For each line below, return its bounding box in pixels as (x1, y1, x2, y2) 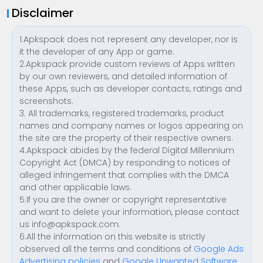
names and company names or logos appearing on (19, 120, 243, 131)
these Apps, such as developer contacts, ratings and (19, 83, 242, 95)
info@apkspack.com (32, 218, 119, 230)
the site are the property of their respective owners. (19, 132, 233, 144)
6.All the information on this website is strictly (19, 231, 205, 242)
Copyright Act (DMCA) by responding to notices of (19, 157, 230, 168)
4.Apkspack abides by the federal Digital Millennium (19, 144, 234, 156)
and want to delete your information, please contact (19, 206, 240, 218)
